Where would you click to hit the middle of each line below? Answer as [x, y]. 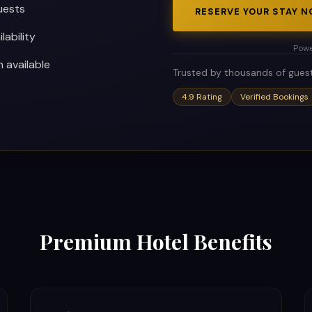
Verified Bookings [274, 97]
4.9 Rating [202, 97]
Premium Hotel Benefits [156, 242]
